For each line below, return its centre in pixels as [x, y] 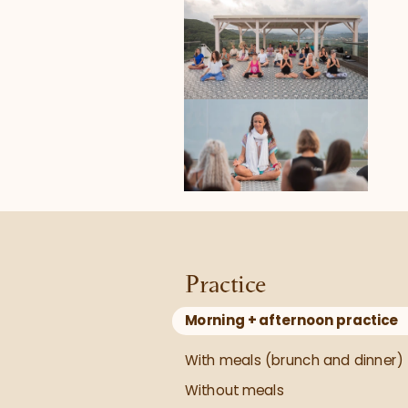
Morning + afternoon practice [292, 321]
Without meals [235, 391]
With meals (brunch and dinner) [295, 360]
